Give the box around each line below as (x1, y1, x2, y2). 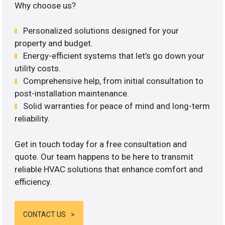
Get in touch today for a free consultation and (15, 139, 187, 149)
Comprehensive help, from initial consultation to (23, 76, 204, 86)
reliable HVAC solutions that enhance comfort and (15, 164, 203, 174)
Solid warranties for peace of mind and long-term (23, 101, 210, 111)
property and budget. (15, 38, 93, 49)
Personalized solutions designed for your (23, 26, 179, 36)
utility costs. (15, 63, 61, 74)
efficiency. (15, 176, 52, 187)
